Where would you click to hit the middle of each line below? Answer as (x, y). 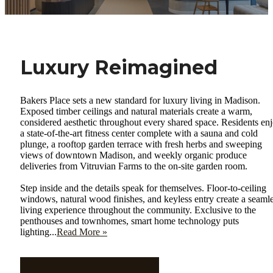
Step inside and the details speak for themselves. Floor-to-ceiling (143, 188)
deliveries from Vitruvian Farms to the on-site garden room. (134, 166)
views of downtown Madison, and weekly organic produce (133, 155)
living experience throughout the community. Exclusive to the (138, 210)
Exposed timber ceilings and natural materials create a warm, (136, 112)
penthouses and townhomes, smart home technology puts (129, 221)
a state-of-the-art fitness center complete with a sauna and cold (139, 133)
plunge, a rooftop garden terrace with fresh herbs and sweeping (141, 144)
